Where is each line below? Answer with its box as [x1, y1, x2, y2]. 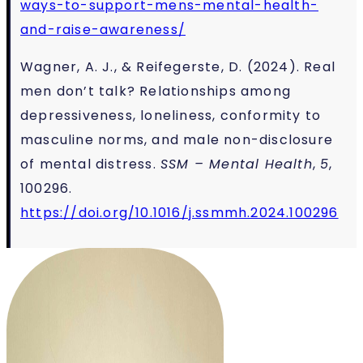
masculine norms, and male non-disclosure [20, 130, 334, 149]
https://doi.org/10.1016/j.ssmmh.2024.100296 [20, 203, 339, 222]
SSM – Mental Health [160, 154, 313, 173]
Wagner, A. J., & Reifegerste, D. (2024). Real [20, 57, 336, 76]
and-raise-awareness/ [20, 19, 186, 39]
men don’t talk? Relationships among [20, 81, 292, 100]
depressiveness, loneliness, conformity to [20, 105, 322, 125]
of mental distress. [20, 154, 160, 173]
